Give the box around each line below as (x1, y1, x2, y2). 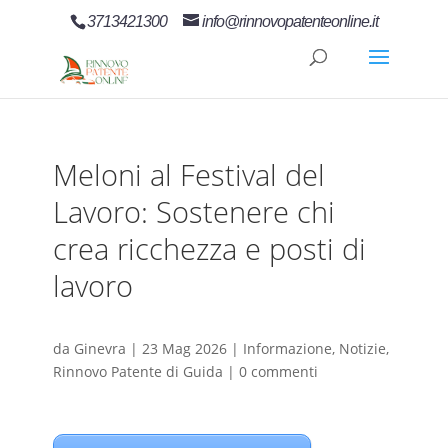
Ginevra (73, 339, 126, 359)
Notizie (338, 339, 386, 359)
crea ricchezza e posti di (52, 229, 366, 268)
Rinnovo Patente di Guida (52, 362, 223, 382)
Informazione (242, 339, 332, 359)
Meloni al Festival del (52, 155, 325, 194)
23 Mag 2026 (141, 339, 227, 359)
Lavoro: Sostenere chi (52, 192, 335, 231)
